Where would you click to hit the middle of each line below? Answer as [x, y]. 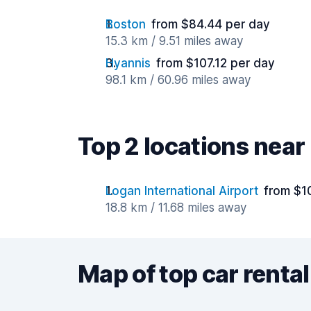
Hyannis [128, 63]
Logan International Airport [182, 191]
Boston [126, 24]
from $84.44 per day [211, 24]
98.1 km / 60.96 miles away [178, 80]
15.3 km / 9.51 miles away [174, 41]
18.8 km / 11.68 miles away [176, 208]
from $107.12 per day [216, 63]
